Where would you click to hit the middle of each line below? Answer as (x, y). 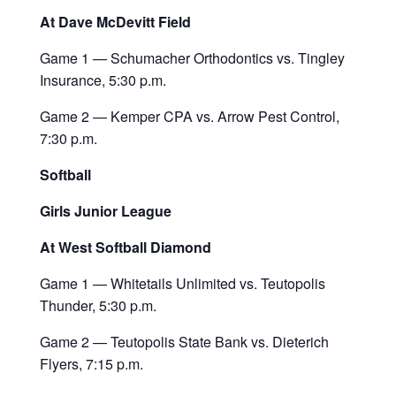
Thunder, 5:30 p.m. (98, 306)
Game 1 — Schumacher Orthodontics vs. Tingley (192, 58)
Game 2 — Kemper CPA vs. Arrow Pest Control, (189, 117)
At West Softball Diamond (125, 247)
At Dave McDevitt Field (115, 22)
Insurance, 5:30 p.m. (103, 80)
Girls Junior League (105, 211)
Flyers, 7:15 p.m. (91, 364)
